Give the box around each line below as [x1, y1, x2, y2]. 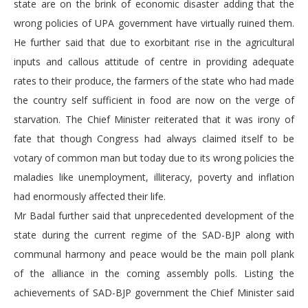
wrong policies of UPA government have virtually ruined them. [14, 16, 294, 30]
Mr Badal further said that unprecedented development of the [14, 209, 294, 223]
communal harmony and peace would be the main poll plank [14, 247, 294, 261]
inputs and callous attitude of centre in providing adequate [14, 55, 294, 69]
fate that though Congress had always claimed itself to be [14, 132, 294, 146]
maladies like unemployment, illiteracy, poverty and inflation [14, 170, 294, 184]
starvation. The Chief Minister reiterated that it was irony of [14, 113, 294, 126]
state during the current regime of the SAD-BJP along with [14, 228, 294, 242]
